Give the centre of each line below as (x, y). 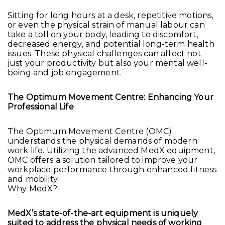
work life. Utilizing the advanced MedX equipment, (111, 151)
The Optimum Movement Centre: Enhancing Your (110, 97)
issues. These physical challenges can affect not (104, 54)
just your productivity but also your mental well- (107, 63)
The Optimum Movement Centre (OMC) (90, 132)
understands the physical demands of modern (102, 141)
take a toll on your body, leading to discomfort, (103, 35)
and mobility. (33, 179)
